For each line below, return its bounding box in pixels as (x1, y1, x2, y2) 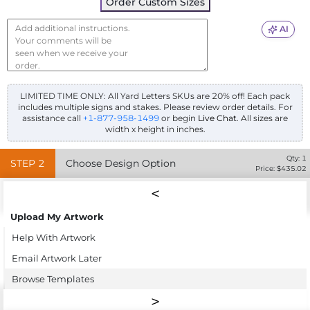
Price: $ (255, 163, 281, 173)
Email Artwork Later (12, 252, 102, 264)
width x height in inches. (104, 123, 206, 134)
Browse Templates (12, 273, 94, 284)
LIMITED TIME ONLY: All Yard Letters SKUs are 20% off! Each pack (20, 90, 290, 101)
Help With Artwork (12, 231, 95, 243)
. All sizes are (237, 112, 288, 123)
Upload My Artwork (10, 210, 104, 222)
